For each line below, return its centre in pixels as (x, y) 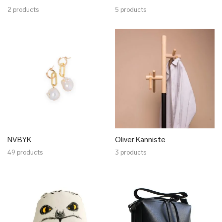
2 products (23, 10)
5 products (131, 10)
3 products (131, 153)
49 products (25, 153)
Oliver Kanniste (140, 140)
